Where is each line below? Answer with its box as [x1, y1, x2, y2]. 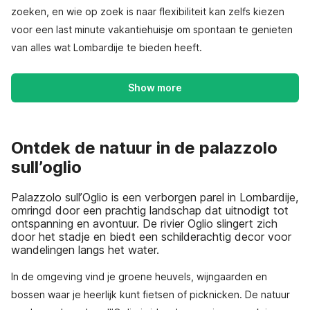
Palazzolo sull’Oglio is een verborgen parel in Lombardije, [11, 190, 298, 204]
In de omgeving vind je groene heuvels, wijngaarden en [11, 270, 267, 282]
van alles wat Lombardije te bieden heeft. [11, 42, 202, 53]
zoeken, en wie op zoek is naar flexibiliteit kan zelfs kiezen [11, 6, 284, 17]
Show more [128, 82, 182, 93]
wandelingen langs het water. [11, 242, 159, 257]
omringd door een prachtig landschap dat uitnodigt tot [11, 203, 289, 217]
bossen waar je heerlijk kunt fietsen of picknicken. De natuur [11, 288, 290, 300]
